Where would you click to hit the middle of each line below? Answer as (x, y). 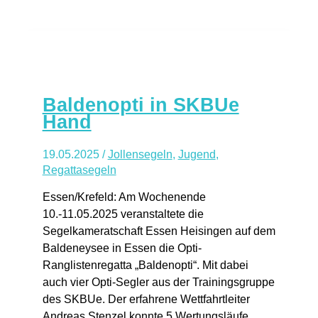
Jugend (197, 154)
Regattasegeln (79, 170)
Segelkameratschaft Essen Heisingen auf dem (159, 231)
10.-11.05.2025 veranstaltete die (123, 214)
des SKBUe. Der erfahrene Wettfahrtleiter (146, 300)
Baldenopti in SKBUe (141, 104)
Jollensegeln (140, 154)
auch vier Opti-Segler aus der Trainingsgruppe (158, 283)
